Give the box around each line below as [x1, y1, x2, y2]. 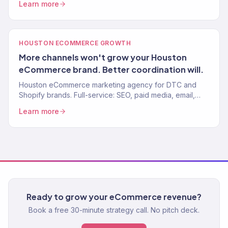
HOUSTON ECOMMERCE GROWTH [19, 39, 131, 47]
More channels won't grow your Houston [19, 52, 187, 63]
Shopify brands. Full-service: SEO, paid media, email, [19, 91, 195, 99]
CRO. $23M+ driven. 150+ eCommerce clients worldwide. [19, 101, 209, 109]
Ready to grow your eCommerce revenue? [26, 191, 202, 203]
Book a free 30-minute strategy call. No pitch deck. [28, 206, 199, 215]
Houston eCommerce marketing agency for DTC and [19, 80, 196, 89]
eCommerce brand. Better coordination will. [19, 64, 204, 75]
